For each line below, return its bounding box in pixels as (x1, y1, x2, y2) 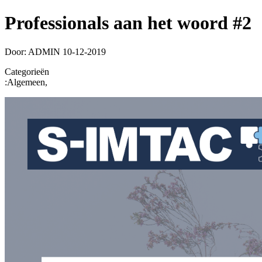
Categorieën (5, 66, 49, 77)
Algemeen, (7, 77, 47, 87)
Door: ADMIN (5, 46, 60, 57)
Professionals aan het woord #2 (5, 12, 251, 34)
